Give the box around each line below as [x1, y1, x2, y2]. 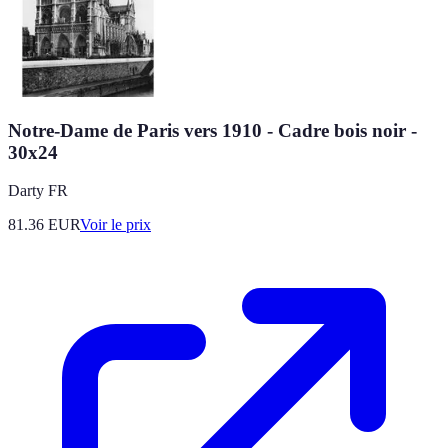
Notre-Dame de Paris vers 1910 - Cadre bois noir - [8, 119, 417, 141]
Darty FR [8, 182, 68, 200]
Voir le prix [80, 216, 151, 234]
